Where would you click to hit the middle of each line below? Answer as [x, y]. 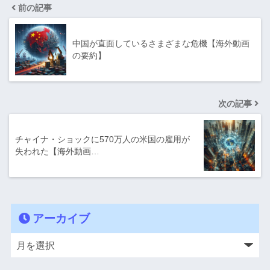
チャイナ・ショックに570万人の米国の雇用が [102, 139]
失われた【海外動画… [57, 151]
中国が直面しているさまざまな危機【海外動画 [161, 43]
